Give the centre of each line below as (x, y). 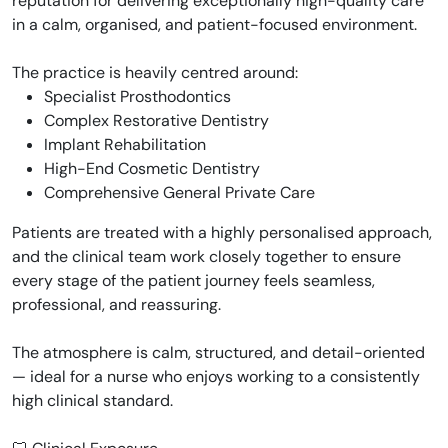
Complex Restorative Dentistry (156, 120)
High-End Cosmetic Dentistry (152, 168)
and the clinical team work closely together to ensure (206, 256)
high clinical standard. (92, 400)
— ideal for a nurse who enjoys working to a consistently (216, 376)
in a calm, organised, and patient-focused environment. (214, 24)
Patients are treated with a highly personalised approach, (222, 232)
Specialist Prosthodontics (137, 96)
